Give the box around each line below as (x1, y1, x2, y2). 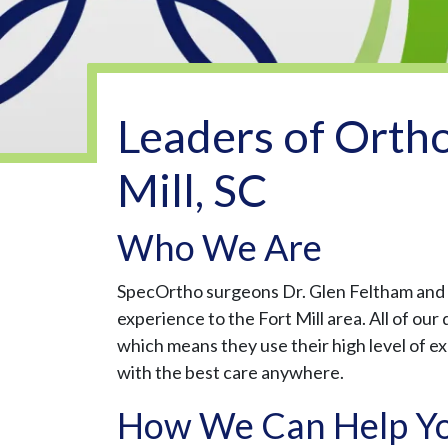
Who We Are (117, 225, 322, 270)
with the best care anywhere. (117, 361, 344, 384)
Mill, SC (117, 163, 267, 218)
